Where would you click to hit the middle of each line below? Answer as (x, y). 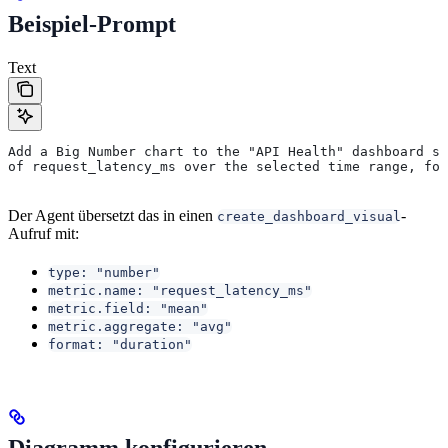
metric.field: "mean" (128, 308)
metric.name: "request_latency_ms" (180, 290)
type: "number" (104, 272)
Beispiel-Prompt (92, 23)
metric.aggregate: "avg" (140, 326)
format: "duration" (120, 344)
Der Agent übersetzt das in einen (112, 215)
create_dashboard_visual (309, 216)
